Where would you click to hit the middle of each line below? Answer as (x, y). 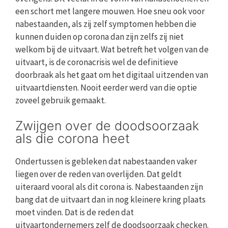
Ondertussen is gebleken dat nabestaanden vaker (106, 162)
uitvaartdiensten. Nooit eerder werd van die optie (106, 87)
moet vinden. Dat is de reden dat (75, 212)
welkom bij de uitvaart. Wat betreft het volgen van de (112, 49)
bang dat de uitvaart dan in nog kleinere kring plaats (110, 200)
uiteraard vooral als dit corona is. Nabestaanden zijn (109, 187)
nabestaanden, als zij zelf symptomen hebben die (106, 24)
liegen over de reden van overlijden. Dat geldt (98, 174)
